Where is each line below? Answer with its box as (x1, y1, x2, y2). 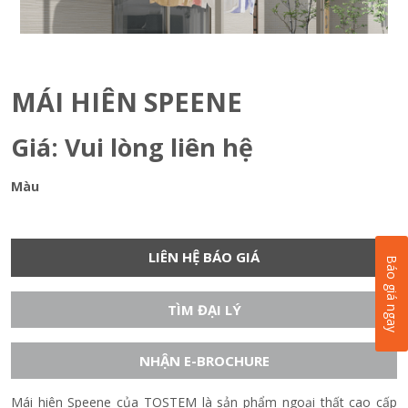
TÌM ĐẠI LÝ (167, 301, 241, 319)
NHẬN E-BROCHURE (138, 352, 270, 370)
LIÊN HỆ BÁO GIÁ (148, 248, 260, 266)
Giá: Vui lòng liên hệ (11, 130, 253, 164)
